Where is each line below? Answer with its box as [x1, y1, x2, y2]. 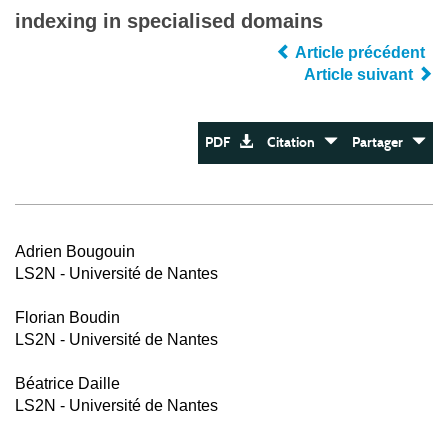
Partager [352, 134, 412, 151]
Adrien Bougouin [15, 243, 135, 260]
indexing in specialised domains [15, 10, 323, 32]
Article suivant [304, 66, 417, 83]
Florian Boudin [15, 309, 120, 326]
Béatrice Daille [15, 375, 120, 392]
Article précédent [292, 44, 429, 61]
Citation [267, 134, 324, 151]
